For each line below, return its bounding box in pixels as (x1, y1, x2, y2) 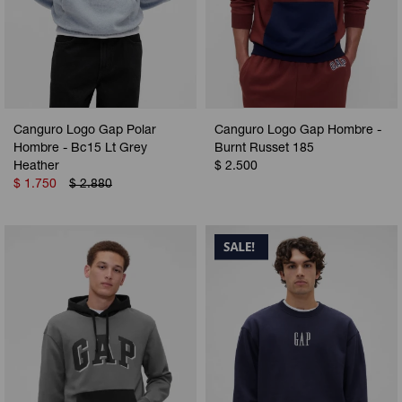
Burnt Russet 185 (214, 143, 314, 156)
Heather (13, 161, 59, 174)
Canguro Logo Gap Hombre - (214, 125, 381, 138)
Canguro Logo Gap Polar (13, 125, 156, 138)
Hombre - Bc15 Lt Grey (13, 143, 147, 156)
